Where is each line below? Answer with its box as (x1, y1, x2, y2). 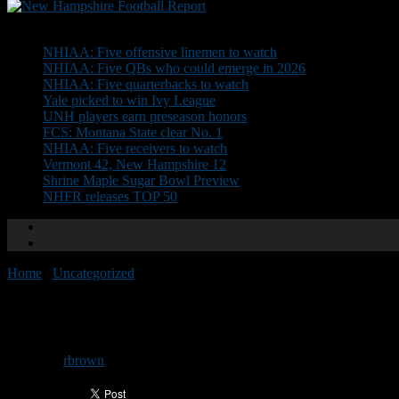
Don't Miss (7, 14, 69, 29)
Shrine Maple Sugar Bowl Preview (43, 173, 240, 188)
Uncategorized (53, 265, 134, 281)
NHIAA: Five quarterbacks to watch (43, 77, 248, 92)
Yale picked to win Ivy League (43, 93, 216, 108)
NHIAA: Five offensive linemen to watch (43, 45, 277, 60)
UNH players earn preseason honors (43, 109, 247, 124)
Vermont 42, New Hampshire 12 (43, 157, 226, 172)
